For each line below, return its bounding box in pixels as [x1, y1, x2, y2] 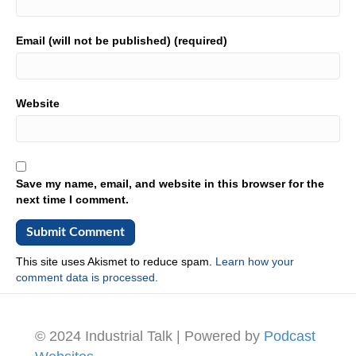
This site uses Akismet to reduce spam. [16, 254, 215, 268]
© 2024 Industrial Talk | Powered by [35, 327, 264, 344]
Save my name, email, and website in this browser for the [16, 176, 324, 190]
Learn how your [215, 254, 294, 268]
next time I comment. [16, 192, 129, 206]
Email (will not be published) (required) [16, 33, 227, 47]
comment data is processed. [16, 270, 158, 284]
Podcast [264, 327, 315, 344]
